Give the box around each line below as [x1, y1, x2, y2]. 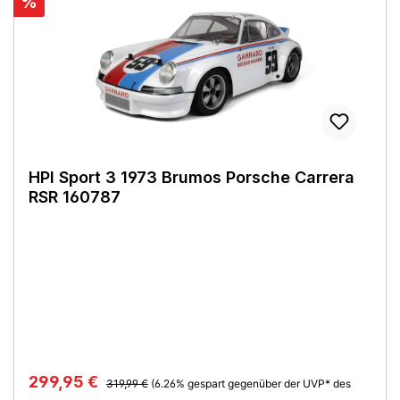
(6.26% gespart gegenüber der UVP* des [151, 376, 351, 390]
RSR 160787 [29, 187, 121, 206]
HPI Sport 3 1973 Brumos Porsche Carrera [29, 167, 354, 187]
